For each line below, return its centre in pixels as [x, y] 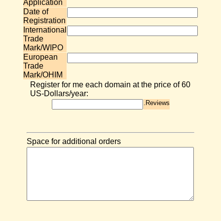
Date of [36, 12]
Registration [44, 20]
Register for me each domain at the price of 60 [110, 85]
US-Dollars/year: [59, 93]
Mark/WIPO [43, 48]
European [40, 57]
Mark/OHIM [43, 75]
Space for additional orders [74, 141]
